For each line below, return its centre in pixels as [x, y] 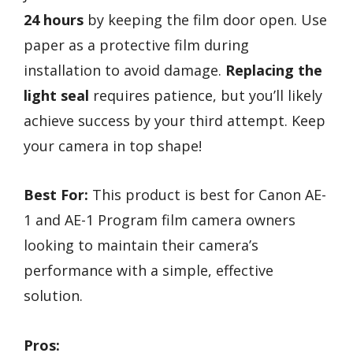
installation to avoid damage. [124, 70]
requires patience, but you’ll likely [206, 95]
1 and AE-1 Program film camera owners [160, 220]
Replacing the [274, 70]
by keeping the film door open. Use [205, 19]
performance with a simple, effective [149, 271]
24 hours [54, 19]
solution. [53, 296]
